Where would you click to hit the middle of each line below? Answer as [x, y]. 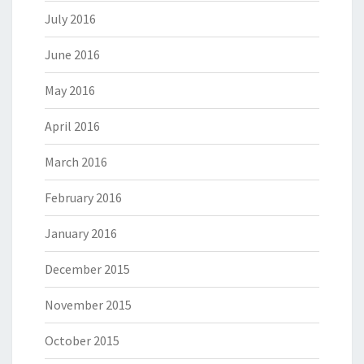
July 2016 [70, 19]
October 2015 [82, 340]
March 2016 [76, 162]
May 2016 [70, 90]
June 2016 [72, 54]
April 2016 [72, 126]
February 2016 [83, 197]
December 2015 [87, 269]
